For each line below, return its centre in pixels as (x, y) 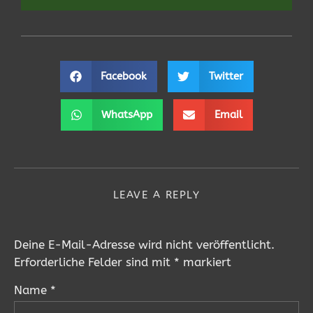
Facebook (124, 76)
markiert (205, 262)
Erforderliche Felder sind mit (94, 262)
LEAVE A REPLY (156, 195)
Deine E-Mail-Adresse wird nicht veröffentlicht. (144, 245)
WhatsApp (127, 115)
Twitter (226, 76)
